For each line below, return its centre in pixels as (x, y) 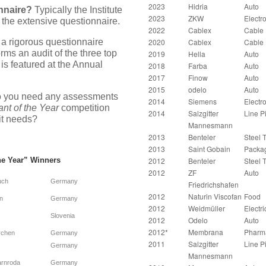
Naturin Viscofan (215, 197)
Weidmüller (206, 208)
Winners (45, 160)
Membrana (205, 232)
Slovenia (63, 216)
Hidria (198, 7)
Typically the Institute (78, 10)
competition (84, 108)
